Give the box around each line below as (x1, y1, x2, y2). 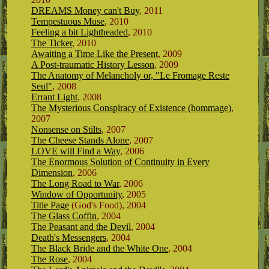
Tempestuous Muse (31, 16, 104, 26)
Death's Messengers (31, 232, 106, 243)
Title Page (31, 200, 69, 210)
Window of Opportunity (31, 189, 122, 199)
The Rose (31, 254, 68, 264)
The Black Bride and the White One (31, 243, 168, 253)
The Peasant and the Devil (31, 222, 131, 232)
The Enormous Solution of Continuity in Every (31, 157, 210, 167)
